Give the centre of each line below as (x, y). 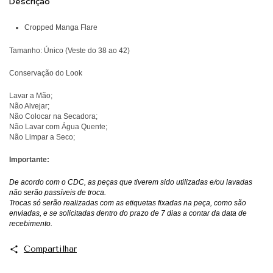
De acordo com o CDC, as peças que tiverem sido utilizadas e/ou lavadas (131, 183)
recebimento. (31, 224)
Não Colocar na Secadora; (53, 117)
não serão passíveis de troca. (58, 193)
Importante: (29, 160)
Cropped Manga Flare (61, 28)
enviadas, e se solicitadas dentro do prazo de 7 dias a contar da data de (128, 214)
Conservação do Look (46, 73)
